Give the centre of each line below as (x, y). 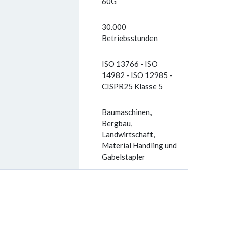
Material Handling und (139, 145)
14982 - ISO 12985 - (137, 75)
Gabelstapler (124, 157)
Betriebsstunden (130, 38)
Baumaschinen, (127, 112)
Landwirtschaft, (128, 134)
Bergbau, (117, 123)
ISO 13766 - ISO (130, 64)
